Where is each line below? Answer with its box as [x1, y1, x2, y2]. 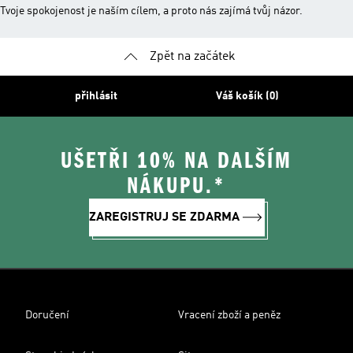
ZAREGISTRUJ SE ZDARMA [88, 211, 240, 224]
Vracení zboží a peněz [178, 310, 281, 321]
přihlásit [74, 91, 117, 102]
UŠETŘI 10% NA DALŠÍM [61, 147, 292, 174]
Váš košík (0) [215, 91, 279, 102]
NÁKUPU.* [127, 173, 226, 199]
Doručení [25, 310, 69, 321]
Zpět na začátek [149, 50, 236, 63]
